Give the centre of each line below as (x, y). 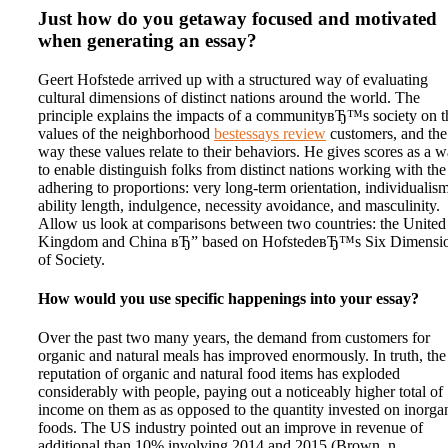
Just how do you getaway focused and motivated (237, 18)
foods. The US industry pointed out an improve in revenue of (230, 428)
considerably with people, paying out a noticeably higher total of (240, 392)
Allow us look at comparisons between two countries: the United (242, 223)
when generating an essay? (147, 40)
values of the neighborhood (126, 133)
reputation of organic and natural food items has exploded (219, 374)
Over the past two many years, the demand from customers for (234, 338)
